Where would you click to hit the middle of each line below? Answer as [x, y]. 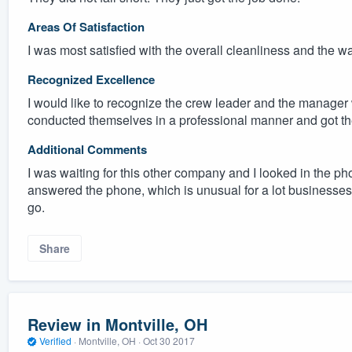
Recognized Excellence [91, 79]
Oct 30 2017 [169, 340]
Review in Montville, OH [117, 324]
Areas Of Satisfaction [86, 26]
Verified [55, 340]
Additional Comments [87, 149]
